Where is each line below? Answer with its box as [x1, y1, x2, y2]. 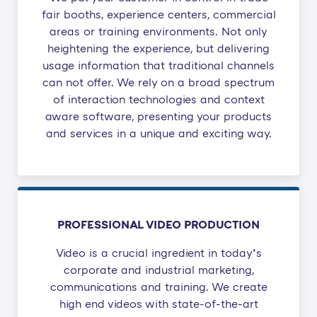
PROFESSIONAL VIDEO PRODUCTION [57, 217, 260, 232]
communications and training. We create [50, 279, 267, 294]
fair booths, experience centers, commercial [41, 7, 276, 22]
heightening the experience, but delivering [47, 41, 270, 56]
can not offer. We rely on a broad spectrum [42, 75, 275, 90]
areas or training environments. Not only [50, 24, 267, 39]
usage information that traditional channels [42, 58, 275, 73]
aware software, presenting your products [45, 109, 272, 124]
